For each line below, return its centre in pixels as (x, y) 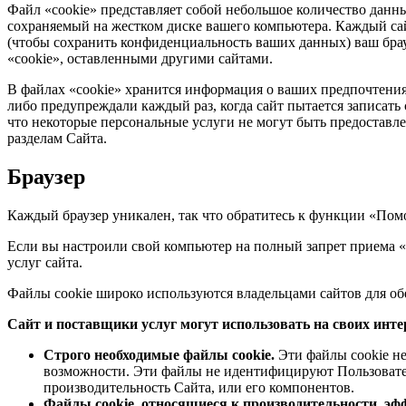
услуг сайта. (45, 263)
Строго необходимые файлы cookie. (159, 355)
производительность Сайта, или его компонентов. (199, 388)
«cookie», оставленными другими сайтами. (140, 59)
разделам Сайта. (57, 139)
